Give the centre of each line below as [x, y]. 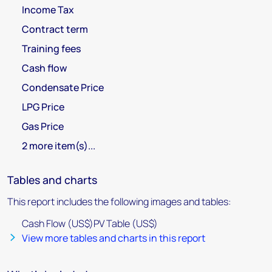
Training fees [51, 49]
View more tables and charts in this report [114, 238]
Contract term [55, 29]
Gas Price [43, 126]
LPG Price [43, 107]
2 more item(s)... [59, 146]
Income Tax [48, 10]
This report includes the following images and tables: [119, 202]
